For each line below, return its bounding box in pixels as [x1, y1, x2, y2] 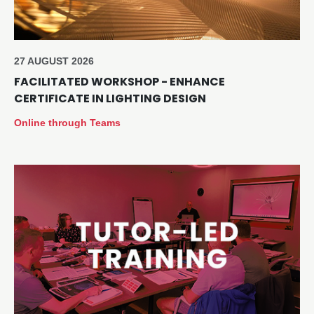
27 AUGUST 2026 [14, 55, 94, 67]
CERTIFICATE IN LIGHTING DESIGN [14, 90, 206, 107]
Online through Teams [14, 116, 121, 128]
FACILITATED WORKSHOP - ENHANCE [14, 73, 225, 90]
